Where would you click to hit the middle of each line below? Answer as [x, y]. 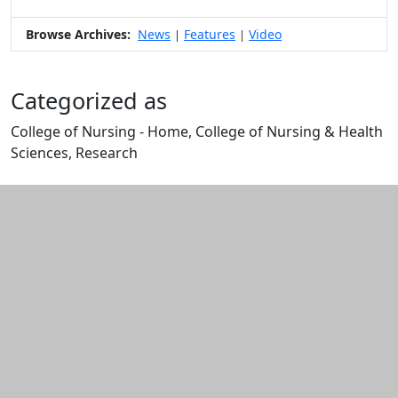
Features [210, 35]
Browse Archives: [78, 35]
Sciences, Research [74, 153]
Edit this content [65, 174]
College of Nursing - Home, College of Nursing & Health [197, 132]
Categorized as [89, 101]
